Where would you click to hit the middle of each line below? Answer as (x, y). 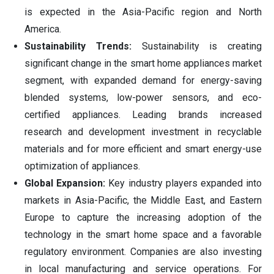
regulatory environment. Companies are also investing (143, 252)
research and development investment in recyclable (143, 132)
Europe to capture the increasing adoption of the (143, 218)
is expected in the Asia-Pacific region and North (143, 12)
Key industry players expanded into (184, 183)
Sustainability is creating (196, 46)
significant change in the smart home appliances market (143, 64)
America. (43, 29)
